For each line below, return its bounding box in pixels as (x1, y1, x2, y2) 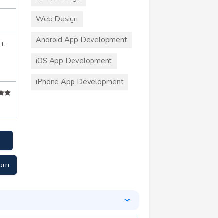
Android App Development (36, 35, 127, 45)
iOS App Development (36, 55, 112, 66)
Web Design (36, 14, 78, 24)
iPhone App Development (36, 76, 124, 87)
